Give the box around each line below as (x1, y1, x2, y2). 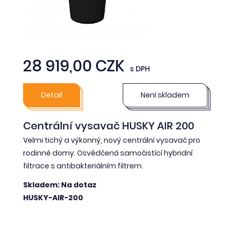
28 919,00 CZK (23, 55, 125, 77)
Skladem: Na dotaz (23, 180, 97, 190)
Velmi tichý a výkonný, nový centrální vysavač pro (23, 135, 200, 145)
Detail (41, 89, 62, 100)
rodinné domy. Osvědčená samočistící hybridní (23, 147, 193, 158)
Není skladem (141, 89, 189, 100)
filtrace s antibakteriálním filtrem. (23, 160, 143, 171)
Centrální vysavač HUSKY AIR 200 (23, 118, 194, 133)
